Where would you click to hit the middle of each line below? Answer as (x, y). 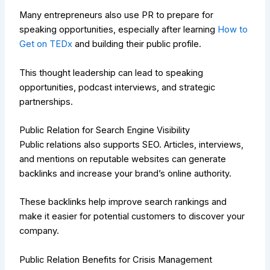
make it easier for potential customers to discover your (132, 217)
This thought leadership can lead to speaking (111, 73)
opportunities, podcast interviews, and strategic (118, 87)
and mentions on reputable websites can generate (123, 159)
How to (233, 30)
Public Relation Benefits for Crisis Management (116, 259)
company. (39, 231)
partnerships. (46, 102)
